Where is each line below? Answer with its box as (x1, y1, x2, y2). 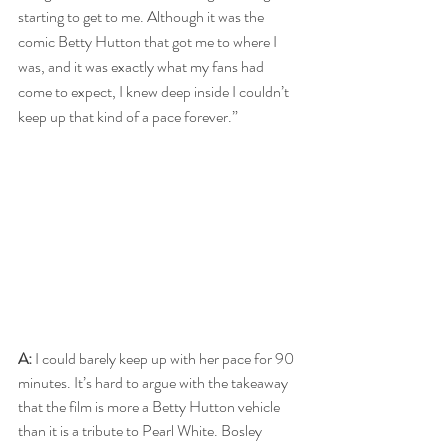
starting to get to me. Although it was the (18, 4, 267, 28)
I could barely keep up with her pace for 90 (32, 346, 297, 370)
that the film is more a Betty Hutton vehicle (18, 394, 283, 418)
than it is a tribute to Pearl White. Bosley (18, 418, 265, 442)
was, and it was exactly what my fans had (18, 54, 267, 78)
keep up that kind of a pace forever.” (18, 104, 238, 128)
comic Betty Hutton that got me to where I (18, 29, 280, 53)
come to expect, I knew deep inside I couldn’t (18, 79, 292, 103)
